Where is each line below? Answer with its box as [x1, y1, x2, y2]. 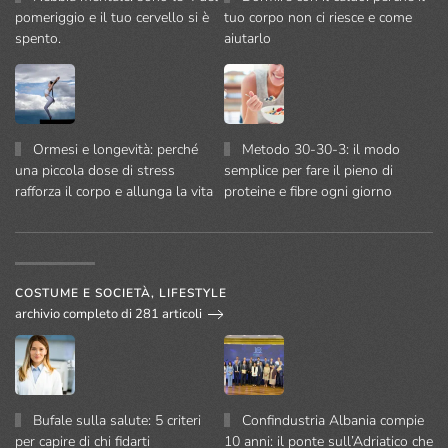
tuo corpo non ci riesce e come [224, 8, 412, 28]
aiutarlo [224, 29, 271, 49]
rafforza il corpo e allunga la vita [15, 182, 213, 202]
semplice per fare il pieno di [224, 161, 393, 181]
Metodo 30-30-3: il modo [242, 140, 401, 160]
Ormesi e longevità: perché [33, 140, 199, 160]
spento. [15, 29, 61, 49]
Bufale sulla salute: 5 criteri [33, 411, 202, 431]
